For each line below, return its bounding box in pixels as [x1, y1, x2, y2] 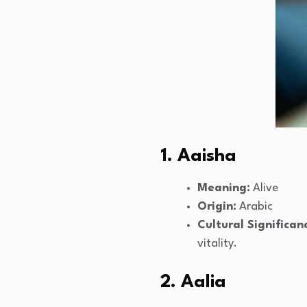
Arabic [236, 201, 273, 213]
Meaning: [197, 182, 250, 195]
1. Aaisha [160, 147, 236, 166]
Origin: [197, 201, 236, 213]
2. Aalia [160, 273, 226, 292]
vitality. [197, 238, 237, 250]
